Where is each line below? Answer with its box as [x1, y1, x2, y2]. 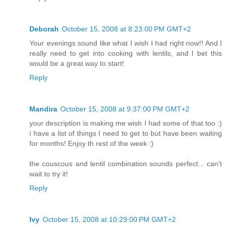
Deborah [29, 24, 59, 33]
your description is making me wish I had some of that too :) [29, 119, 222, 127]
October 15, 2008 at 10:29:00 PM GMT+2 [43, 215, 176, 223]
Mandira [29, 104, 57, 113]
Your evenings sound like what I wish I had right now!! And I [29, 39, 222, 47]
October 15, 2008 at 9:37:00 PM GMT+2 [60, 104, 190, 113]
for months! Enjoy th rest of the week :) [29, 139, 154, 147]
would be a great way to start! [29, 59, 124, 67]
